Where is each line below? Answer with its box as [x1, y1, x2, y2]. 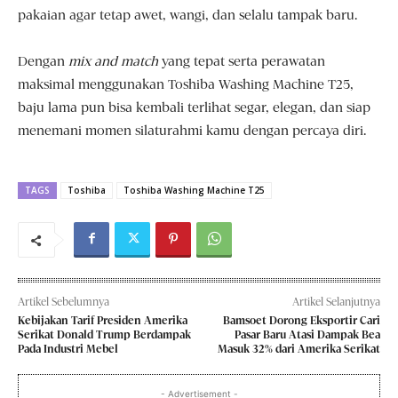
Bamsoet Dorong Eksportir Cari [222, 314, 380, 328]
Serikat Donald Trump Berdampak [18, 329, 191, 342]
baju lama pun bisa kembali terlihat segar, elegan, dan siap [18, 99, 370, 116]
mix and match [68, 53, 158, 70]
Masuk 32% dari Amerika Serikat [217, 343, 380, 356]
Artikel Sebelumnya [18, 296, 109, 309]
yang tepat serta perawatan [158, 53, 325, 70]
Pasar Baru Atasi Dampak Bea [234, 329, 380, 342]
